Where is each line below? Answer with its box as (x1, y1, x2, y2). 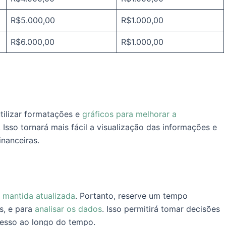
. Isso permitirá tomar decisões (102, 204, 220, 214)
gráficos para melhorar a (82, 109, 177, 120)
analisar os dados (35, 204, 102, 214)
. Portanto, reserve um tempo (75, 191, 188, 201)
